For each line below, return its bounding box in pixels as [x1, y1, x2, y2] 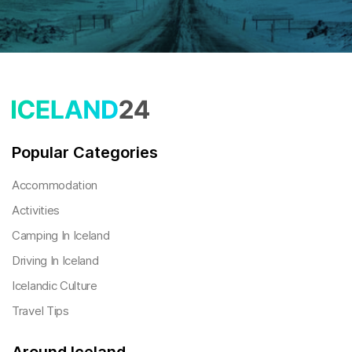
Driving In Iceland [12, 253, 99, 268]
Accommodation [12, 178, 98, 192]
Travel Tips [12, 303, 69, 318]
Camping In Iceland [12, 228, 110, 243]
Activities [12, 203, 60, 218]
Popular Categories [12, 143, 158, 162]
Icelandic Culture [12, 278, 97, 293]
